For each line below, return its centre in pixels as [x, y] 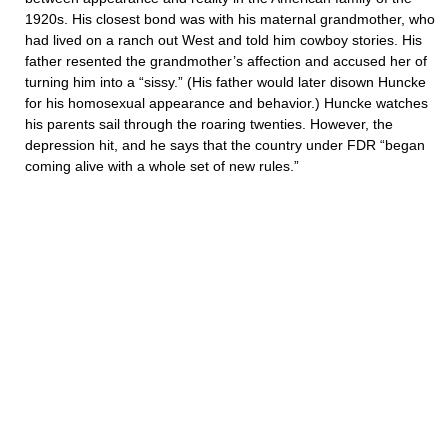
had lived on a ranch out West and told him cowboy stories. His [223, 40]
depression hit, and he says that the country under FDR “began [225, 145]
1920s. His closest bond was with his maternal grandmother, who [230, 19]
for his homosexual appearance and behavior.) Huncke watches [226, 103]
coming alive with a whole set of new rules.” [162, 166]
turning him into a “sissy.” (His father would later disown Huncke [225, 82]
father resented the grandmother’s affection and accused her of [226, 61]
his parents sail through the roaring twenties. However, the [209, 124]
